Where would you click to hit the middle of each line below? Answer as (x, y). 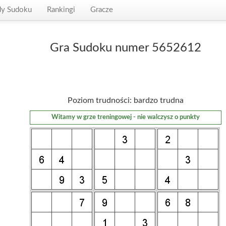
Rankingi (61, 10)
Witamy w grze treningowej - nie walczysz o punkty (126, 117)
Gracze (102, 10)
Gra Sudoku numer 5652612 (126, 48)
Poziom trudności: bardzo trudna (126, 100)
